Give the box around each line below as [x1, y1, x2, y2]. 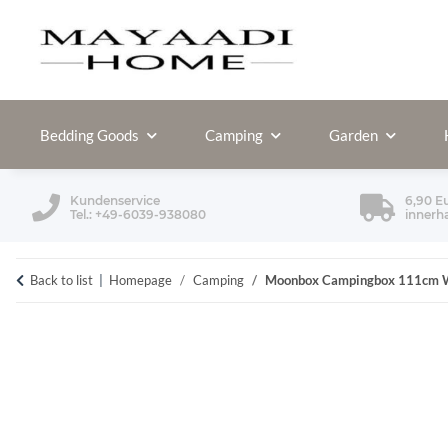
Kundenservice [70, 193, 160, 209]
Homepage [109, 272, 172, 289]
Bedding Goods [40, 126, 139, 145]
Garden [329, 126, 378, 145]
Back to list [30, 272, 93, 289]
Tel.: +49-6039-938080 [70, 207, 206, 223]
